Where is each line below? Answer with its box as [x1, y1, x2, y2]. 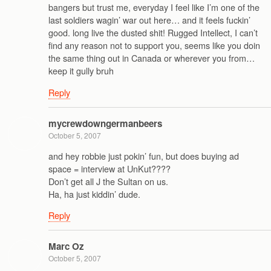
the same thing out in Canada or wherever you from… [48, 51, 255, 65]
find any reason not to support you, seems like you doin [48, 39, 260, 52]
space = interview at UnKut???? [48, 162, 171, 175]
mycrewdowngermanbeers [48, 117, 162, 131]
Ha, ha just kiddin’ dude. [48, 187, 140, 200]
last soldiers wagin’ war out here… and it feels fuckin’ [48, 13, 250, 27]
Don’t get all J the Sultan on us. [48, 174, 168, 188]
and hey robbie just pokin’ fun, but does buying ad [48, 149, 239, 162]
